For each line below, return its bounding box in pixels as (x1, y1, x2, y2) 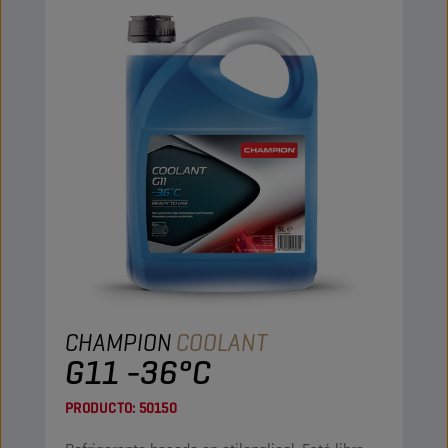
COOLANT (176, 327, 268, 358)
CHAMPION (65, 327, 172, 358)
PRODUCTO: (65, 399, 136, 417)
